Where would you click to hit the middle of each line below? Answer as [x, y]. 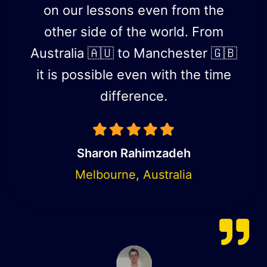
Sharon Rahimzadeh [133, 153]
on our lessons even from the [133, 10]
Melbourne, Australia [133, 174]
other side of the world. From [133, 31]
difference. [133, 96]
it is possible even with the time [133, 74]
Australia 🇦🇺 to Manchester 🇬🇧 [133, 53]
